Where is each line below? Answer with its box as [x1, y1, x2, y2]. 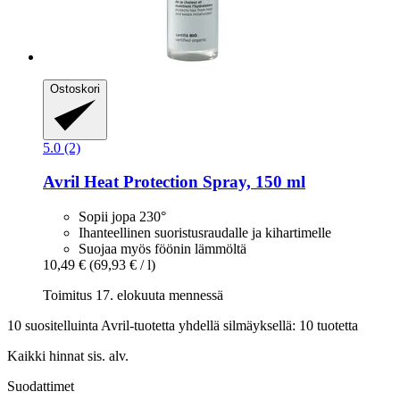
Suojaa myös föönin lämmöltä [79, 241, 246, 257]
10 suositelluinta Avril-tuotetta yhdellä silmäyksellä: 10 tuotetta [7, 318, 358, 334]
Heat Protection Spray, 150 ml [79, 172, 305, 192]
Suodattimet [7, 379, 74, 395]
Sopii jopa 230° [79, 209, 166, 225]
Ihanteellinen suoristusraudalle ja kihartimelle [79, 225, 331, 241]
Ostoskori [50, 81, 100, 96]
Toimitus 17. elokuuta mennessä [43, 287, 223, 304]
